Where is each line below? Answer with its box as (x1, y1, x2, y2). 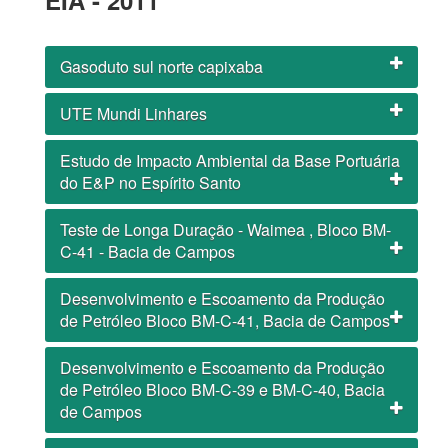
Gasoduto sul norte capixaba (60, 55, 263, 78)
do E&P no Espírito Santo (60, 171, 241, 194)
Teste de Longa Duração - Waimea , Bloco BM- (60, 218, 391, 241)
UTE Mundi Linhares (60, 102, 207, 125)
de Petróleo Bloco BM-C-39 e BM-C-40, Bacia (60, 378, 385, 401)
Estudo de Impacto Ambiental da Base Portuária (60, 149, 400, 172)
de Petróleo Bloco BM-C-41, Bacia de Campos (60, 309, 390, 332)
